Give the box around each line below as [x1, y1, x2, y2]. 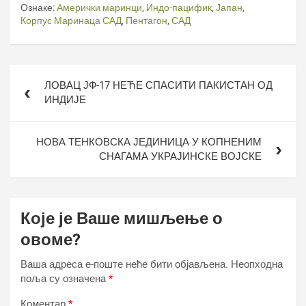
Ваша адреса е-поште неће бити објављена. [20, 258, 228, 270]
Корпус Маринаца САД [20, 15, 122, 26]
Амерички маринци [57, 2, 142, 13]
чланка [10, 84, 61, 101]
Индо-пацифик [146, 2, 212, 13]
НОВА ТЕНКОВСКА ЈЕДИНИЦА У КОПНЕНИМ [36, 136, 262, 148]
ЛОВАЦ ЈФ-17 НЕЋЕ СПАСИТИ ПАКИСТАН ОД [44, 79, 273, 92]
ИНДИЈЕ [44, 94, 86, 106]
